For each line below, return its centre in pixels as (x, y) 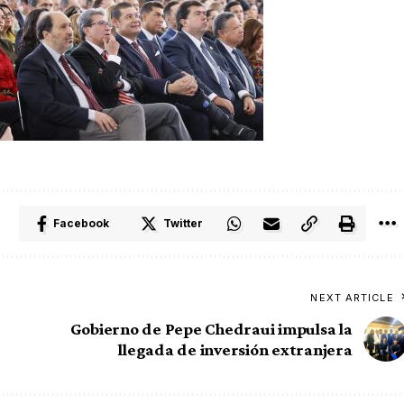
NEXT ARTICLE (352, 298)
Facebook (81, 224)
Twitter (183, 224)
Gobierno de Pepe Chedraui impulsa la (211, 329)
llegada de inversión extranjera (235, 350)
